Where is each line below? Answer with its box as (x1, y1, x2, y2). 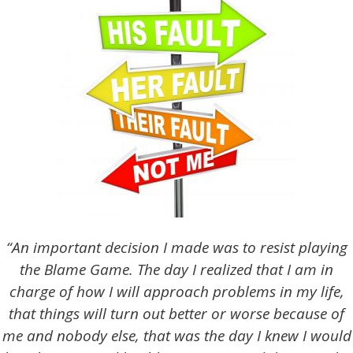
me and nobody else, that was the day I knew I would (2, 325, 351, 346)
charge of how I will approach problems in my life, (9, 281, 344, 302)
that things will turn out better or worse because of (9, 303, 344, 324)
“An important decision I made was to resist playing (6, 236, 347, 258)
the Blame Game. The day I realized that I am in (20, 258, 333, 280)
